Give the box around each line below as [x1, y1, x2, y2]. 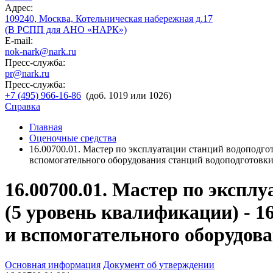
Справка [5, 101, 40, 112]
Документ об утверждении [103, 259, 214, 270]
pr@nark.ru [5, 68, 49, 79]
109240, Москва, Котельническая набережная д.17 [5, 13, 213, 24]
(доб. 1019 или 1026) [86, 90, 171, 101]
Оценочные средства [29, 133, 116, 143]
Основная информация [5, 259, 101, 270]
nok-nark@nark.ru [5, 46, 76, 57]
